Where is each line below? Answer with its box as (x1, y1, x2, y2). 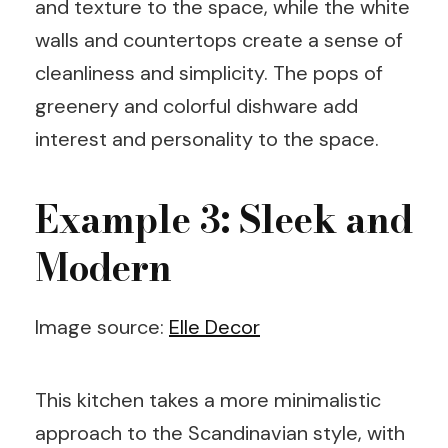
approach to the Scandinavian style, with (35, 419, 405, 446)
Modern (35, 239, 172, 296)
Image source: (35, 313, 169, 340)
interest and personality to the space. (35, 126, 379, 152)
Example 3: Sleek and (35, 191, 413, 248)
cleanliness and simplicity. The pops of (35, 60, 383, 86)
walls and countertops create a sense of (35, 27, 403, 53)
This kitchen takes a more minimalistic (35, 386, 381, 413)
